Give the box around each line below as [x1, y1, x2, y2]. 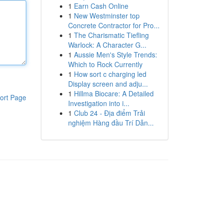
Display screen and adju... [68, 79, 148, 89]
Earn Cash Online [73, 1, 128, 11]
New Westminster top [73, 11, 140, 20]
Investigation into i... [68, 98, 129, 108]
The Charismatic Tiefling [73, 30, 149, 40]
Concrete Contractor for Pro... [68, 20, 160, 30]
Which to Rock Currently [68, 59, 143, 69]
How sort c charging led [73, 69, 146, 79]
